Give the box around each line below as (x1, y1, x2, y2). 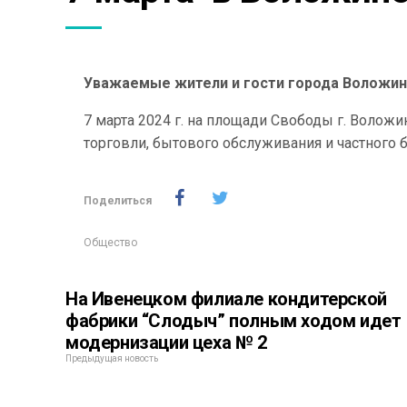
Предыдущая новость (65, 353, 158, 363)
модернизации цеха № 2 (65, 332, 267, 353)
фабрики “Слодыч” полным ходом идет (65, 310, 402, 332)
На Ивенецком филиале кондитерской (65, 288, 387, 310)
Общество (84, 236, 137, 249)
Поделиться (84, 194, 152, 207)
